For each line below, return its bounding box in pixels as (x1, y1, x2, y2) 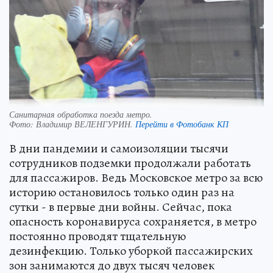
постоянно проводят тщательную (9, 228, 186, 245)
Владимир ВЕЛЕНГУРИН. (36, 118, 135, 130)
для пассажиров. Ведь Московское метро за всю (9, 169, 263, 186)
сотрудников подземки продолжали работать (9, 155, 251, 172)
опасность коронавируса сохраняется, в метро (9, 213, 257, 230)
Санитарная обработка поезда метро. (9, 108, 152, 121)
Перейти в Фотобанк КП (135, 118, 229, 130)
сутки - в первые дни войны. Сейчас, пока (9, 199, 232, 216)
